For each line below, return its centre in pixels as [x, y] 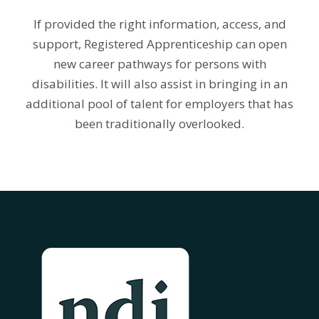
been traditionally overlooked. [159, 124]
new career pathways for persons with [159, 64]
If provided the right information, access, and [159, 24]
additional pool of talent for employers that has [159, 104]
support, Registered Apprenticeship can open [159, 44]
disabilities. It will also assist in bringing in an [159, 84]
